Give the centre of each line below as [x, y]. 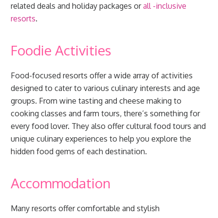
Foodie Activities [61, 50]
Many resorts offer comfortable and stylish [85, 208]
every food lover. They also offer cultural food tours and [109, 126]
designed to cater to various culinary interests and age [106, 88]
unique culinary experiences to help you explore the [101, 139]
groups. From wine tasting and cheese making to [96, 101]
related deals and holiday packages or [77, 6]
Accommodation [61, 183]
